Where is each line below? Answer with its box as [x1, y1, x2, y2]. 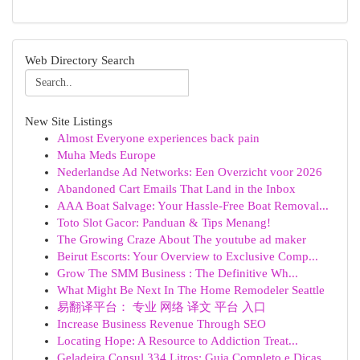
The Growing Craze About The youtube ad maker [57, 233, 306, 246]
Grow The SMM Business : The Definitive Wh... [57, 267, 298, 280]
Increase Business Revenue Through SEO [57, 317, 266, 330]
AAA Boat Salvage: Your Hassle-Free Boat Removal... [57, 199, 329, 212]
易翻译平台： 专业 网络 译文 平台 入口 [57, 301, 266, 313]
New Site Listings [25, 115, 112, 128]
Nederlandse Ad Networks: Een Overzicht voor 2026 [57, 166, 322, 178]
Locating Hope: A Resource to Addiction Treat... [57, 334, 298, 347]
